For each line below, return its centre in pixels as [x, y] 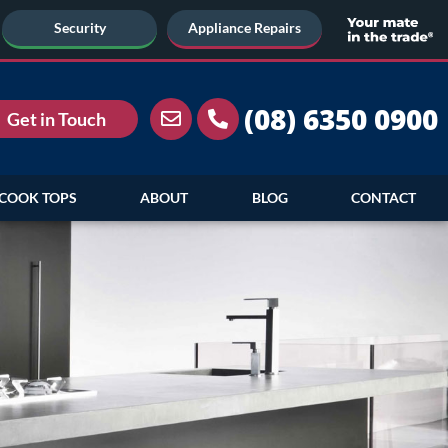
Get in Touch [56, 118]
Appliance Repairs [245, 27]
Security [79, 27]
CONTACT [384, 198]
